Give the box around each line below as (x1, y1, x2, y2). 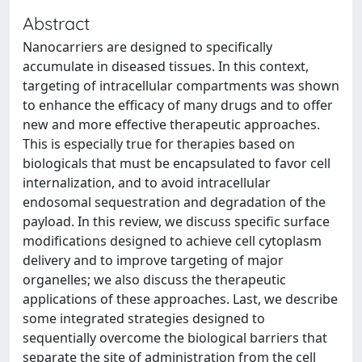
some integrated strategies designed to (23, 309, 265, 327)
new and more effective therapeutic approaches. (23, 116, 320, 133)
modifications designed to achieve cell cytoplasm (23, 232, 322, 250)
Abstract (23, 12, 90, 34)
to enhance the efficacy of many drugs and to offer (23, 96, 333, 114)
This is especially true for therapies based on (23, 135, 295, 153)
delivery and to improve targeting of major (23, 251, 284, 269)
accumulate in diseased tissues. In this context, (23, 57, 309, 75)
